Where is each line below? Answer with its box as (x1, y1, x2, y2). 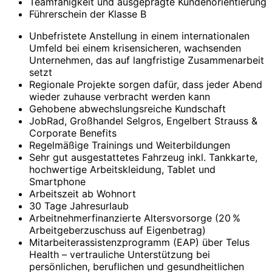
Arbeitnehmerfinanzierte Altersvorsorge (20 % (29, 212, 240, 225)
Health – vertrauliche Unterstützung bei (29, 248, 210, 261)
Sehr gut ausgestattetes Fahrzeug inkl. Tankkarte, (29, 151, 257, 164)
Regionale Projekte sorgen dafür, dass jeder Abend (29, 78, 262, 91)
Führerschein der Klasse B (29, 8, 146, 21)
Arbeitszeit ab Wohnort (29, 188, 136, 200)
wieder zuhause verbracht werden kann (29, 90, 210, 103)
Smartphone (29, 175, 86, 188)
